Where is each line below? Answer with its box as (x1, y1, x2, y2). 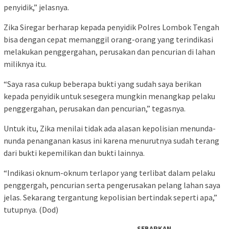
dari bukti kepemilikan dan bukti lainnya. (4, 148, 145, 158)
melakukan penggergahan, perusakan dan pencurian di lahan (4, 47, 215, 57)
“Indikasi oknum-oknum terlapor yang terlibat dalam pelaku (4, 168, 215, 178)
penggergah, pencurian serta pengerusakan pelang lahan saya (4, 180, 220, 191)
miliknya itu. (4, 59, 47, 70)
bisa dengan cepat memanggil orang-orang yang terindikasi (4, 34, 213, 45)
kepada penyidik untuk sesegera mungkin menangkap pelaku (4, 91, 215, 102)
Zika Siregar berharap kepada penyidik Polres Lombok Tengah (4, 22, 219, 33)
